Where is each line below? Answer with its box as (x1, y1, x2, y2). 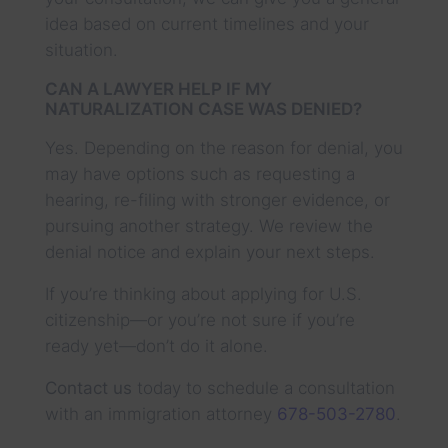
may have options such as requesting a (44, 163, 355, 184)
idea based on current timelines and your (44, 13, 369, 34)
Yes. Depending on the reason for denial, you (44, 137, 403, 158)
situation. (44, 39, 118, 60)
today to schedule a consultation (131, 377, 395, 398)
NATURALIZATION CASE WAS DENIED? (44, 98, 362, 119)
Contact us (44, 377, 132, 398)
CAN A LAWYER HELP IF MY (44, 78, 272, 99)
